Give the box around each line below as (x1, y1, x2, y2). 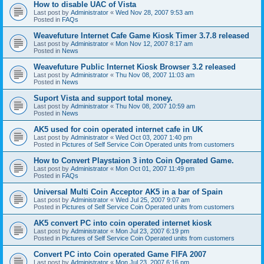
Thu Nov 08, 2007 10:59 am (115, 102, 195, 110)
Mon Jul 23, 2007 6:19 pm (115, 227, 189, 235)
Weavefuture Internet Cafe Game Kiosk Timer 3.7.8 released (34, 31, 249, 40)
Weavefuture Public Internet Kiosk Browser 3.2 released (34, 62, 236, 71)
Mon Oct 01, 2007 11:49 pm (115, 164, 194, 172)
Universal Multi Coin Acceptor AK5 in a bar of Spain (34, 187, 223, 196)
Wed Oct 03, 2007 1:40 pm (115, 133, 192, 141)
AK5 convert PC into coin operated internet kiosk (34, 218, 212, 227)
